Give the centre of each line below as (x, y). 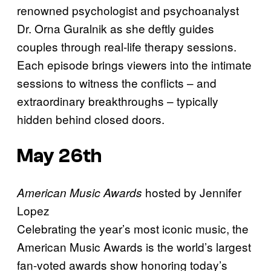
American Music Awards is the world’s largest (134, 247)
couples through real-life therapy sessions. (127, 46)
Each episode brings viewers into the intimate (134, 64)
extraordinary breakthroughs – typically (118, 100)
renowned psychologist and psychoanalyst (128, 10)
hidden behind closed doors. (91, 119)
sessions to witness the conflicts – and (117, 82)
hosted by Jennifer (192, 192)
